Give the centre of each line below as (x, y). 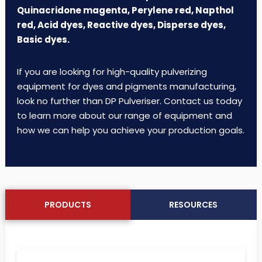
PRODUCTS (68, 205)
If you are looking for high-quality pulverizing (112, 72)
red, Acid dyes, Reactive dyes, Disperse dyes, (121, 25)
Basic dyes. (43, 39)
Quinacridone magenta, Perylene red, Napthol (125, 10)
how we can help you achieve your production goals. (130, 130)
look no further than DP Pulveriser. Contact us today (129, 101)
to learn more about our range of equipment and (124, 116)
